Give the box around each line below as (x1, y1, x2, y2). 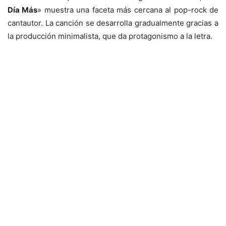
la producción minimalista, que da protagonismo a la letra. (8, 31, 212, 41)
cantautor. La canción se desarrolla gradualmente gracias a (8, 18, 218, 28)
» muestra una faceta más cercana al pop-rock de (37, 5, 219, 15)
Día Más (8, 5, 38, 15)
